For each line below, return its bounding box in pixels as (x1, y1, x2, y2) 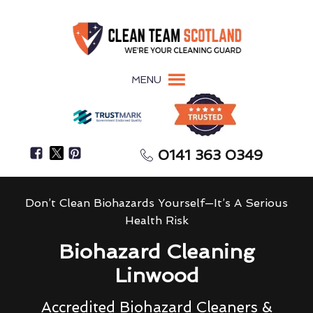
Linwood (114, 263, 199, 287)
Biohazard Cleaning (58, 239, 255, 263)
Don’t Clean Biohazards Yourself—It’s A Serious (25, 196, 288, 210)
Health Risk (124, 213, 189, 227)
